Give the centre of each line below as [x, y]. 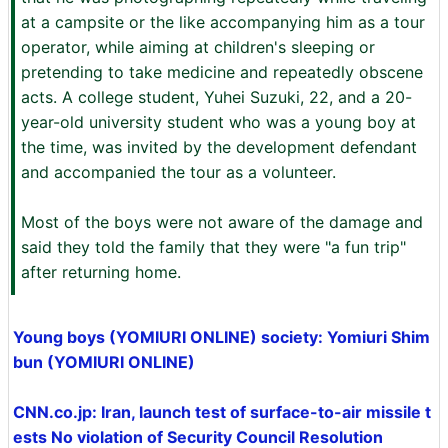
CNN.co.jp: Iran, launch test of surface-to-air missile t [222, 412]
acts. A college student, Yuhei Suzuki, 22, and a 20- [216, 97]
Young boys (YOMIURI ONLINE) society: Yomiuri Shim [221, 337]
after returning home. [101, 272]
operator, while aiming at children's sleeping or [198, 47]
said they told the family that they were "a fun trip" [213, 247]
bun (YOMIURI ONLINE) [104, 362]
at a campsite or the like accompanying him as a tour [223, 22]
